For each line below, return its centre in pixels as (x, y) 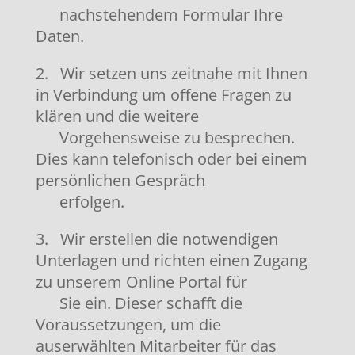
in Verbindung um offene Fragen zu (163, 95)
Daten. (59, 36)
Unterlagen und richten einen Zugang (171, 260)
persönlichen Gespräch (120, 180)
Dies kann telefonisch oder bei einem (171, 159)
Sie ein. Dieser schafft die (139, 303)
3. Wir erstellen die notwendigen (157, 239)
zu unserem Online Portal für (141, 282)
